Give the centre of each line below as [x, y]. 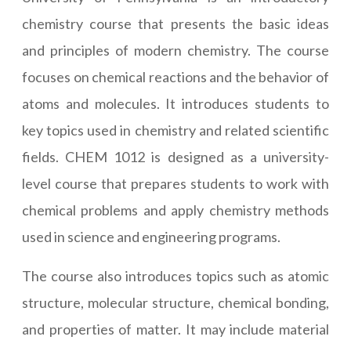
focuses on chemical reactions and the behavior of [175, 77]
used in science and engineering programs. [151, 237]
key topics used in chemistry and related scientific [175, 130]
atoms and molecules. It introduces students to [175, 104]
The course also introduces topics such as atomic [175, 276]
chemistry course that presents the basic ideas [175, 24]
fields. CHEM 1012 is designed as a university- [175, 157]
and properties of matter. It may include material [175, 329]
